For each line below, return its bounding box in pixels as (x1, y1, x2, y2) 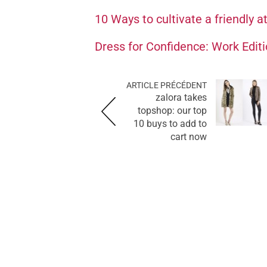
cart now (170, 131, 207, 142)
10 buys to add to (133, 117, 207, 129)
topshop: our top (138, 104, 207, 116)
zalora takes (156, 91, 207, 103)
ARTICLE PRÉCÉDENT (126, 80, 207, 90)
